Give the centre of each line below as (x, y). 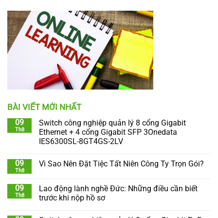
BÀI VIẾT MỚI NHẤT (44, 107)
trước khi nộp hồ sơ (72, 198)
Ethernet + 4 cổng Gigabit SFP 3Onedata (108, 132)
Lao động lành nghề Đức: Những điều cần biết (118, 188)
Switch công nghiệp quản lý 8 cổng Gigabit (112, 123)
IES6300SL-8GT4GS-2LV (81, 141)
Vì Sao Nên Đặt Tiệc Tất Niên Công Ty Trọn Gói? (121, 163)
